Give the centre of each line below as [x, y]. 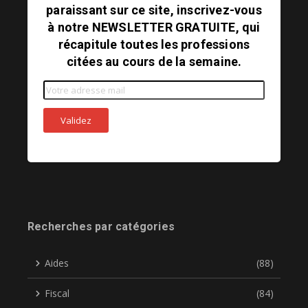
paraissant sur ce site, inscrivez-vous [154, 10]
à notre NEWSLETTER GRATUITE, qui [154, 27]
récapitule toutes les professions [154, 45]
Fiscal [57, 294]
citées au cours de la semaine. [154, 62]
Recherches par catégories [101, 227]
